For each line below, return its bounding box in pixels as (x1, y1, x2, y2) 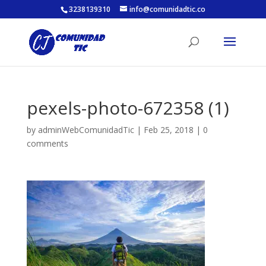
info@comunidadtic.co (129, 4, 205, 14)
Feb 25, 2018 (143, 124, 194, 135)
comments (26, 138, 68, 149)
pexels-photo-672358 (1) (26, 96, 229, 120)
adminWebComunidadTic (37, 124, 134, 135)
